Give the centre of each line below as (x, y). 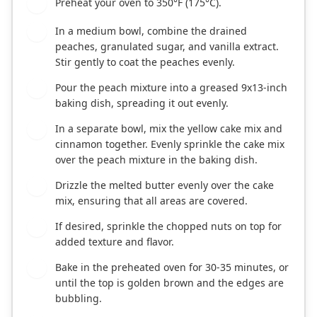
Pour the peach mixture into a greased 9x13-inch (171, 88)
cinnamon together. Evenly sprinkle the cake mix (170, 144)
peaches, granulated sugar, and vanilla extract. (167, 47)
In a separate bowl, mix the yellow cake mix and (169, 129)
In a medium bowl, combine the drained (151, 31)
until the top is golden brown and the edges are (169, 283)
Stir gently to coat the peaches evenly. (145, 62)
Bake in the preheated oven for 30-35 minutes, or (172, 267)
